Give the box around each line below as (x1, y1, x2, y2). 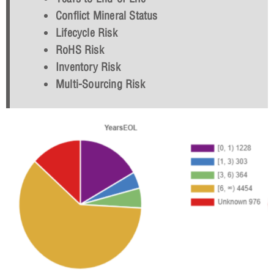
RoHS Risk (56, 42, 104, 57)
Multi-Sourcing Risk (56, 76, 145, 91)
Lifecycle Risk (56, 25, 117, 40)
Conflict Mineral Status (56, 8, 158, 23)
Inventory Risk (56, 59, 120, 74)
